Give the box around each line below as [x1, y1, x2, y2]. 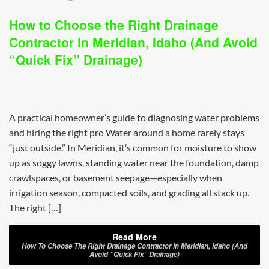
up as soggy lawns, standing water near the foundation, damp [9, 156, 259, 168]
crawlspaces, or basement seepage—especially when [9, 171, 222, 183]
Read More [112, 231, 157, 243]
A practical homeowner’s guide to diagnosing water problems [9, 111, 259, 123]
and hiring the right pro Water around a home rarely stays [9, 126, 244, 138]
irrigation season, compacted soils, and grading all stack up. [9, 186, 249, 198]
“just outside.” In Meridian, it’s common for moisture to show [9, 141, 256, 153]
